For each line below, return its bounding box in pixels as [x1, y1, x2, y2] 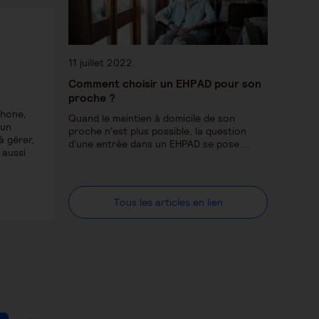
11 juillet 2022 [68, 56, 132, 69]
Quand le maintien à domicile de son [68, 111, 235, 125]
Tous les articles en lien [113, 195, 223, 209]
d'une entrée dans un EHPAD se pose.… [68, 137, 249, 150]
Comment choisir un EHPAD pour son [68, 75, 261, 90]
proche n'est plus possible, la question [68, 124, 246, 137]
